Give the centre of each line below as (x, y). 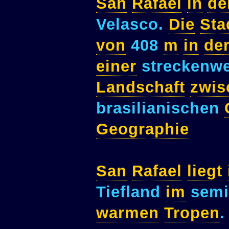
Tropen (192, 213)
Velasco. (132, 25)
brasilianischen (160, 108)
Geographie (143, 129)
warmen (128, 213)
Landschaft (141, 87)
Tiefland (131, 192)
